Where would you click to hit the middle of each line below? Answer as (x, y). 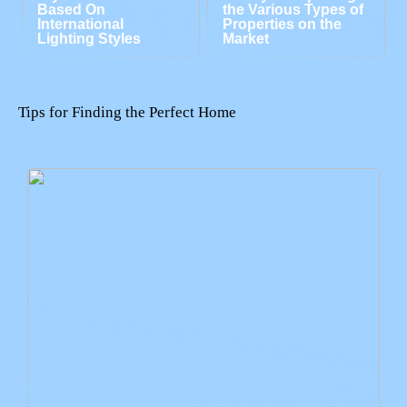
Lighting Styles (89, 39)
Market (246, 39)
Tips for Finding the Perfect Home (127, 113)
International (81, 25)
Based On (72, 10)
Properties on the (283, 25)
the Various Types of (293, 10)
